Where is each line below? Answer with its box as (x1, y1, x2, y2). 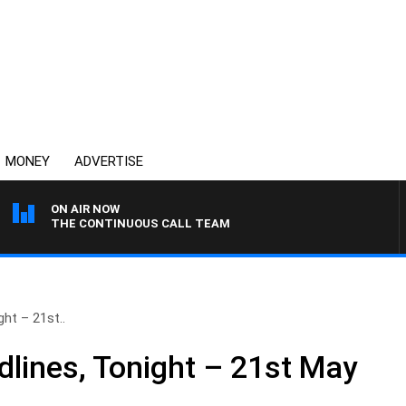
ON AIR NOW (51, 202, 120, 216)
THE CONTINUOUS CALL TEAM (51, 217, 230, 230)
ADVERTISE (74, 153, 143, 169)
